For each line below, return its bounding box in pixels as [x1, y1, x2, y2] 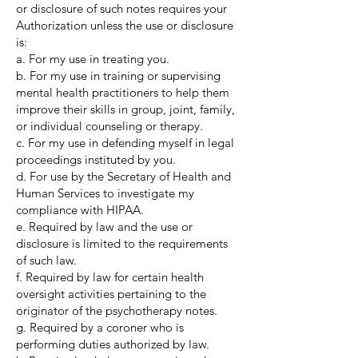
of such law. [16, 253, 77, 268]
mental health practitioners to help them [16, 85, 229, 100]
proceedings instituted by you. [16, 152, 176, 167]
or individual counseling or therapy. [16, 118, 203, 133]
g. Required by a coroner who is [16, 320, 184, 335]
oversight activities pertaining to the [16, 286, 206, 301]
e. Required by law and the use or [16, 219, 193, 234]
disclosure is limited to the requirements [16, 236, 228, 251]
